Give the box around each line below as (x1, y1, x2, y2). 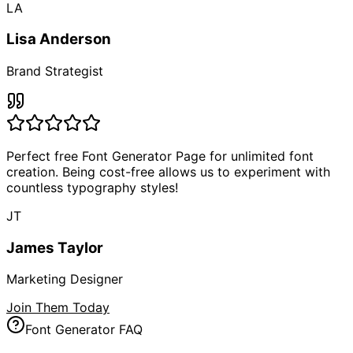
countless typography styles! (6, 179, 178, 195)
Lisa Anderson (6, 30, 111, 49)
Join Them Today (6, 299, 110, 316)
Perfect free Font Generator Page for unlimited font (6, 147, 314, 164)
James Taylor (6, 238, 103, 257)
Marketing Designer (6, 271, 123, 288)
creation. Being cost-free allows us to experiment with (6, 163, 330, 180)
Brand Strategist (6, 62, 103, 79)
